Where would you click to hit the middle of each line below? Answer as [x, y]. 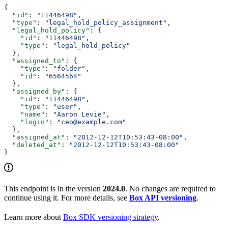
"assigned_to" [35, 61]
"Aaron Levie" [79, 114]
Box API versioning [163, 197]
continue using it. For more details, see [67, 197]
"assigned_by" [35, 91]
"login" [26, 122]
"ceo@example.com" [92, 122]
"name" [24, 114]
